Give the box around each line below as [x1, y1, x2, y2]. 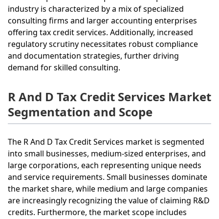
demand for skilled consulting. [8, 62, 120, 73]
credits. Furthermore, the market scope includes [8, 206, 187, 218]
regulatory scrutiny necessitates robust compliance [8, 38, 198, 49]
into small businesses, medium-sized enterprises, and [8, 148, 206, 159]
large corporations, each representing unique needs [8, 159, 201, 171]
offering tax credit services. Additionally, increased [8, 26, 193, 38]
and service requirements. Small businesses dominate [8, 171, 207, 182]
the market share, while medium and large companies [8, 183, 208, 194]
